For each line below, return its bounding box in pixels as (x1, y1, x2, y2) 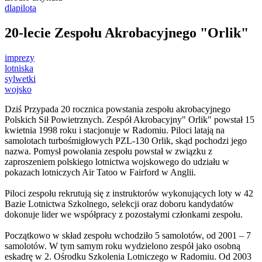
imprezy (5, 53, 35, 63)
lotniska (5, 63, 33, 74)
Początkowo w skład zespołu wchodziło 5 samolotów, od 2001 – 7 (5, 230, 251, 241)
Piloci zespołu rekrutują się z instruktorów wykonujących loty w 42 (5, 188, 253, 199)
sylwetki (5, 74, 36, 84)
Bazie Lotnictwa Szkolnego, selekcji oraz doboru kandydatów (5, 199, 234, 209)
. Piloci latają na (166, 125, 225, 136)
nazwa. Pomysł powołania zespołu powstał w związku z (5, 146, 212, 157)
